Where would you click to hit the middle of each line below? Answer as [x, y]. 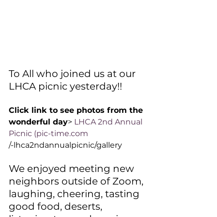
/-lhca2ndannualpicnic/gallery [65, 145]
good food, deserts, [57, 206]
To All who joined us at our [73, 73]
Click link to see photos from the [77, 110]
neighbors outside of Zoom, [77, 181]
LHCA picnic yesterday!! [67, 86]
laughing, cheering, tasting [75, 194]
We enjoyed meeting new [73, 168]
